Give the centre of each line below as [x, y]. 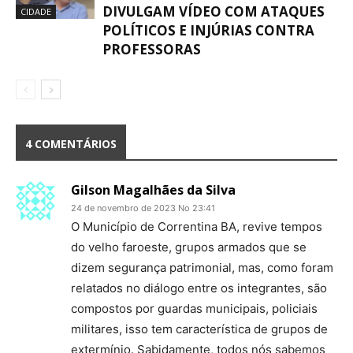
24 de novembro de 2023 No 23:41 [143, 208]
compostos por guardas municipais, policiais [194, 308]
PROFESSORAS [152, 49]
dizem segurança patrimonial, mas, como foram [202, 268]
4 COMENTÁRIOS [71, 144]
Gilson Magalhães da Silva [153, 190]
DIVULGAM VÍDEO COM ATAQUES [214, 11]
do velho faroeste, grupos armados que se [189, 247]
